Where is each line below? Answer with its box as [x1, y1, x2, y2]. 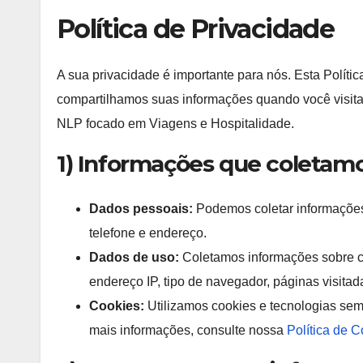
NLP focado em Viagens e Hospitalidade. [57, 117, 294, 131]
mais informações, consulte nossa [89, 322, 287, 337]
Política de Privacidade [57, 13, 335, 45]
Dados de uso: [89, 250, 179, 264]
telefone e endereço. [89, 225, 207, 240]
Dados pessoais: [89, 201, 193, 216]
